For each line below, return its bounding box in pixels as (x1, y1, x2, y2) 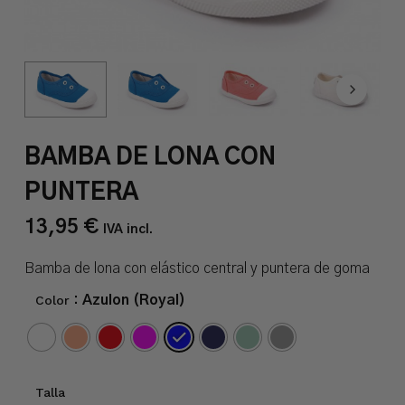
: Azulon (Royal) (72, 292, 185, 307)
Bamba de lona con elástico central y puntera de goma (24, 260, 370, 276)
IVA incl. (102, 222, 153, 236)
